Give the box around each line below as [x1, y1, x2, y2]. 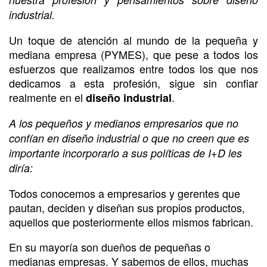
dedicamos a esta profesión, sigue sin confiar [9, 74, 258, 91]
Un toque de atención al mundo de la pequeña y [9, 32, 258, 48]
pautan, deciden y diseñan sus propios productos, [9, 199, 245, 215]
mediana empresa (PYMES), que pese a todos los [9, 46, 258, 62]
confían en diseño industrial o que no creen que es [9, 130, 249, 145]
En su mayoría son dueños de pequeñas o [9, 238, 210, 254]
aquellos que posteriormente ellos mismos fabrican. [9, 213, 253, 229]
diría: [9, 160, 33, 175]
